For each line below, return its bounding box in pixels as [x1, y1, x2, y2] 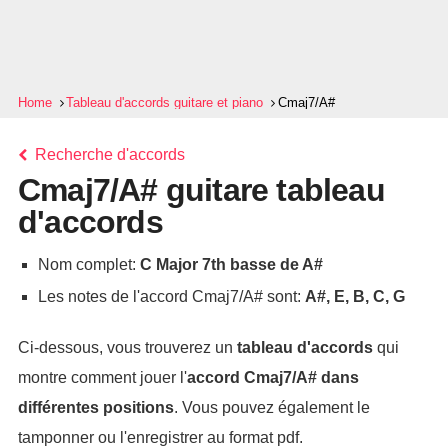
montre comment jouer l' [17, 369, 187, 386]
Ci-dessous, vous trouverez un [17, 339, 237, 356]
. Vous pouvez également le [173, 399, 370, 416]
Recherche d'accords [30, 146, 185, 163]
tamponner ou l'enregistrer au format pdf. [17, 429, 303, 446]
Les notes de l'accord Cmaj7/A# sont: [37, 288, 305, 305]
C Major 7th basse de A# [139, 256, 323, 273]
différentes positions [17, 399, 174, 416]
